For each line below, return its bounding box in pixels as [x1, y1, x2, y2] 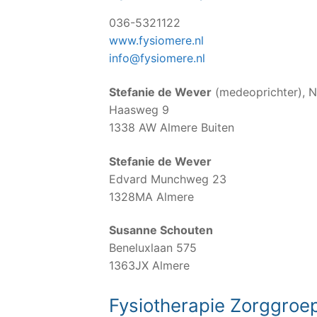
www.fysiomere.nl [109, 33, 204, 48]
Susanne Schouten [109, 223, 213, 238]
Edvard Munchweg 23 [109, 171, 226, 186]
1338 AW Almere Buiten [109, 120, 234, 134]
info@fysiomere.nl [109, 51, 205, 66]
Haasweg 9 [109, 102, 169, 117]
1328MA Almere [109, 189, 194, 204]
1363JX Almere [109, 258, 190, 273]
